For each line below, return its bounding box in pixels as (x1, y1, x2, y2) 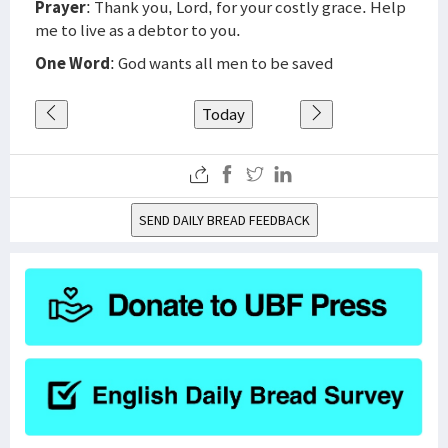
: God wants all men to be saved (110, 52, 333, 74)
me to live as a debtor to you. (35, 19, 241, 41)
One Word (35, 52, 110, 74)
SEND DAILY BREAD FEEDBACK (138, 211, 310, 229)
